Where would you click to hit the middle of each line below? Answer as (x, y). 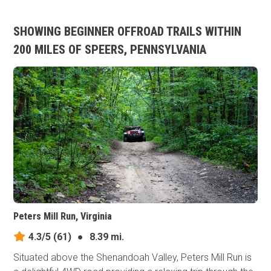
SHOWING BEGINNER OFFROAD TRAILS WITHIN (128, 31)
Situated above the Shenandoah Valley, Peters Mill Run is (133, 258)
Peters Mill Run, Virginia (63, 217)
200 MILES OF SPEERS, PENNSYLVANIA (110, 50)
